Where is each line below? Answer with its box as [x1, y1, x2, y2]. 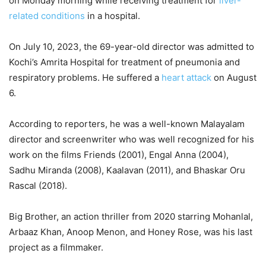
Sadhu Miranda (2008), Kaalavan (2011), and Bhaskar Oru [9, 164, 245, 176]
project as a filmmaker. [9, 241, 103, 253]
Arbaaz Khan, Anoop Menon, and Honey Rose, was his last [9, 226, 252, 237]
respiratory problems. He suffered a [9, 71, 161, 83]
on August [211, 71, 256, 83]
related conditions [9, 9, 85, 21]
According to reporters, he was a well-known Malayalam [9, 118, 245, 129]
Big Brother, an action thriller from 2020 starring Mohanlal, [9, 210, 253, 222]
